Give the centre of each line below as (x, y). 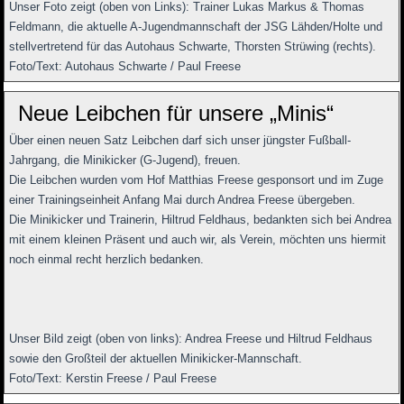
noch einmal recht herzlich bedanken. (107, 260)
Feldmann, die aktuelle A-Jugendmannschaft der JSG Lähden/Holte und (196, 27)
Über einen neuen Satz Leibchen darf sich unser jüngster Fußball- (180, 141)
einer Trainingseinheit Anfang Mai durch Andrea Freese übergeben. (183, 200)
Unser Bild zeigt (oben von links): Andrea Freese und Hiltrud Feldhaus (191, 339)
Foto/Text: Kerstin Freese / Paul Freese (113, 379)
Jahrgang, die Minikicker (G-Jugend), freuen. (125, 161)
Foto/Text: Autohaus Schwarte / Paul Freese (125, 67)
